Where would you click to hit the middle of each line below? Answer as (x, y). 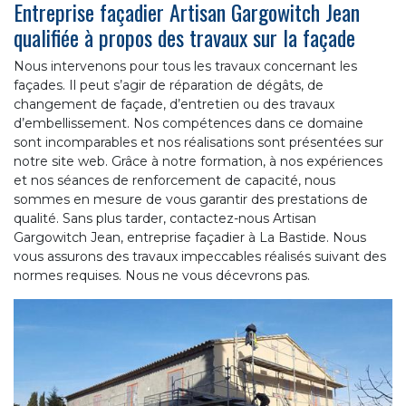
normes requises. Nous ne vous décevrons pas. (162, 275)
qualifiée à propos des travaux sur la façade (184, 37)
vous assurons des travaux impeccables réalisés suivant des (200, 256)
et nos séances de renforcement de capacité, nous (174, 180)
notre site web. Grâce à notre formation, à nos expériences (198, 161)
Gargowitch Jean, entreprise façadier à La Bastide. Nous (190, 237)
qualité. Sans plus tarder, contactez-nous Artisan (165, 218)
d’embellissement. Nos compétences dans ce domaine (188, 123)
